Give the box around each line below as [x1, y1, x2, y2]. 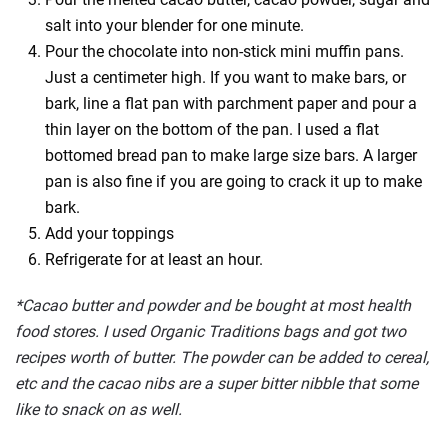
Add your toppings [45, 224, 174, 243]
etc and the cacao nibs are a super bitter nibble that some [15, 374, 418, 393]
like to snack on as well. [15, 400, 186, 419]
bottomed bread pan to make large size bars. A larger [45, 146, 417, 165]
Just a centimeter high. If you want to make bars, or [45, 68, 406, 87]
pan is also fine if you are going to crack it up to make [45, 172, 422, 191]
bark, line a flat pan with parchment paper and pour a [45, 94, 417, 113]
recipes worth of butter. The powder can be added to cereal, [15, 348, 429, 367]
